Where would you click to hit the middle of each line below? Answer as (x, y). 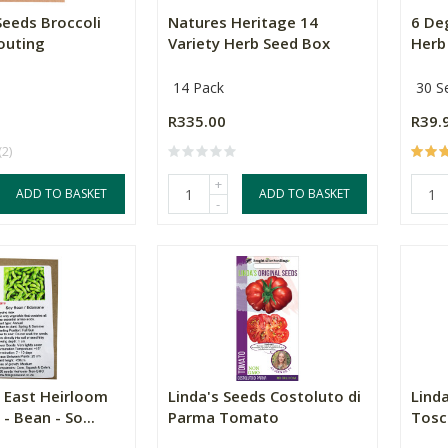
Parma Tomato (223, 417)
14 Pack (198, 87)
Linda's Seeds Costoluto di (264, 396)
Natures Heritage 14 (242, 22)
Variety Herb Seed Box (248, 43)
